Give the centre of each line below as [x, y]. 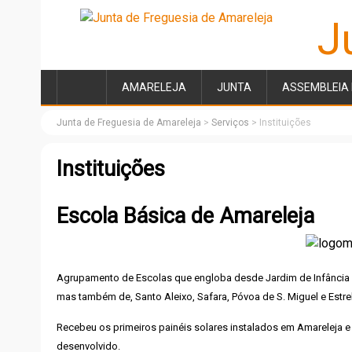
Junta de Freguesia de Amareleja [129, 123]
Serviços [230, 123]
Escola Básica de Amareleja [185, 216]
